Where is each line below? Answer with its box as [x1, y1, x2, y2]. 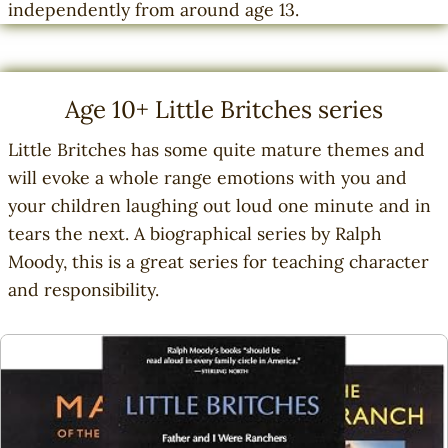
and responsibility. [8, 278, 159, 302]
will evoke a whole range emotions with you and [8, 166, 407, 190]
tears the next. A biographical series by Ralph [8, 222, 382, 246]
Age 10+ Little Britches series [65, 94, 383, 126]
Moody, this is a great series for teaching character [8, 250, 429, 274]
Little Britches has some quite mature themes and [8, 138, 425, 162]
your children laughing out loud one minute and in [8, 194, 431, 218]
